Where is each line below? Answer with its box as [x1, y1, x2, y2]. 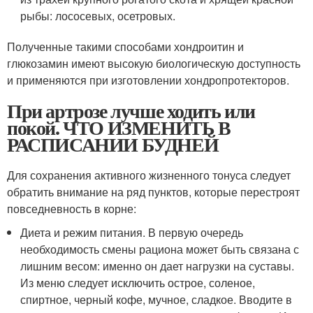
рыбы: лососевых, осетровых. [20, 8, 176, 24]
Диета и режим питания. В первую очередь [20, 224, 244, 240]
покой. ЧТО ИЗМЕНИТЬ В [7, 113, 231, 142]
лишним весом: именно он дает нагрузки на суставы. [20, 258, 295, 274]
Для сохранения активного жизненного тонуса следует [7, 167, 291, 183]
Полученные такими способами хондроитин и [7, 38, 244, 54]
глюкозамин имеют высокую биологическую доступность [7, 55, 300, 71]
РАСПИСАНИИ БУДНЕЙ [7, 130, 219, 159]
